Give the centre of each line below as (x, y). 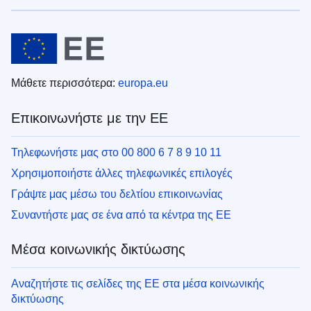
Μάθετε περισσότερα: (65, 83)
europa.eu (143, 83)
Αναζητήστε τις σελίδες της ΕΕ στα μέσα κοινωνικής (138, 284)
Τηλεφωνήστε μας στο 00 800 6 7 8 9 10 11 (116, 153)
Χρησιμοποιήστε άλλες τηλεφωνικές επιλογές (122, 174)
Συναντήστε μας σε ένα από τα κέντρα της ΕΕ (121, 215)
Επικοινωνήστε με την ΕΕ (90, 118)
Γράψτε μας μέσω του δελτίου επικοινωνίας (117, 194)
